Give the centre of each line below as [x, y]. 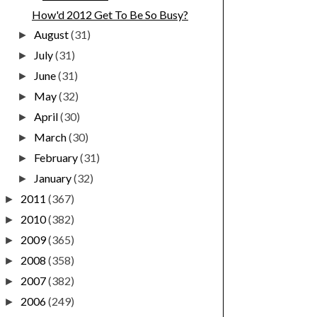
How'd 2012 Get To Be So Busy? [110, 15]
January [54, 178]
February [57, 158]
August [53, 35]
